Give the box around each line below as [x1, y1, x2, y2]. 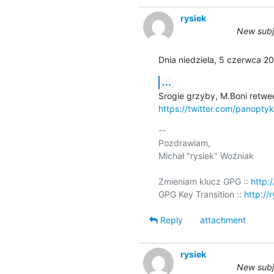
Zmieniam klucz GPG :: [158, 176, 251, 187]
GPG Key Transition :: [158, 188, 244, 199]
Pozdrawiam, [158, 137, 210, 148]
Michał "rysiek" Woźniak [158, 150, 254, 161]
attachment [199, 214, 246, 225]
